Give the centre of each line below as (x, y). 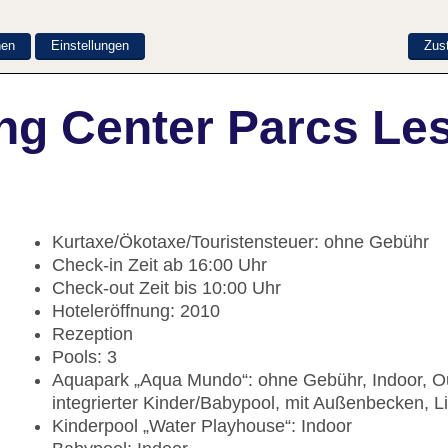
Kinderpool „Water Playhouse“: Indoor (202, 426)
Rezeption (92, 334)
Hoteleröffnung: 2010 (136, 311)
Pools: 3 (84, 357)
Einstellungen (90, 45)
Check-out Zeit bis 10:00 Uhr (166, 288)
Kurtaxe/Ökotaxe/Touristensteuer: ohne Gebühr (240, 242)
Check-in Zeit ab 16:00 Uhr (159, 265)
